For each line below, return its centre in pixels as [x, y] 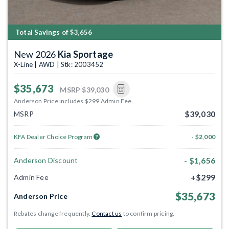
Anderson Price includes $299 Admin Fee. [74, 101]
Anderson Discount [46, 161]
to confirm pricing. [148, 213]
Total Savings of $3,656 [54, 32]
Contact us [107, 213]
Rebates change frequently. [53, 213]
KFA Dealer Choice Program [54, 137]
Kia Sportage [85, 54]
